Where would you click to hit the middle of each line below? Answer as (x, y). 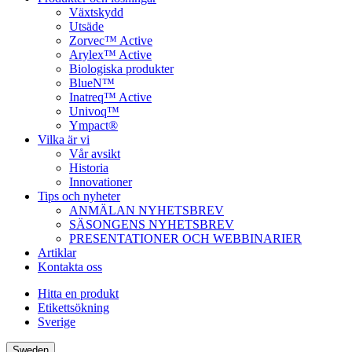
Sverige (57, 321)
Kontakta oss (70, 266)
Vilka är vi (64, 139)
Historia (89, 167)
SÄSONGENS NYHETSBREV (152, 224)
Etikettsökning (73, 307)
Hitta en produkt (78, 293)
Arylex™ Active (110, 54)
